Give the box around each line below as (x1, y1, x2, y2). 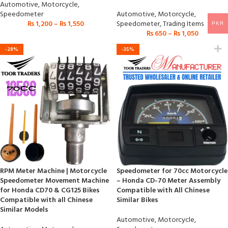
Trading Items (163, 18, 204, 30)
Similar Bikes (117, 194, 158, 206)
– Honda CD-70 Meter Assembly (117, 175, 220, 187)
